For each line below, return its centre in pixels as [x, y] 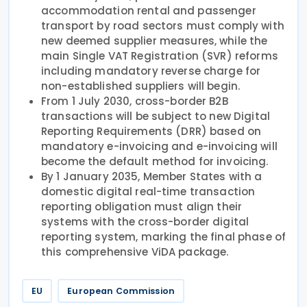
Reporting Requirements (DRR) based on [151, 131]
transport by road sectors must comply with [163, 25]
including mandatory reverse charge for [151, 71]
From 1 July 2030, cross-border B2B [135, 101]
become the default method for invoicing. [155, 161]
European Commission [121, 291]
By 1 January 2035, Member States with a [152, 176]
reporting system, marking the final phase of [164, 236]
